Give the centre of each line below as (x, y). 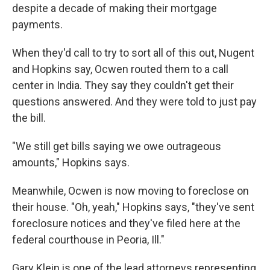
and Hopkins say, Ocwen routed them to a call (120, 69)
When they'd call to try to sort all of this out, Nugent (133, 53)
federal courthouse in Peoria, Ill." (88, 240)
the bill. (29, 118)
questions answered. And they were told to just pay (134, 102)
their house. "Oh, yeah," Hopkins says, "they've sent (133, 207)
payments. (37, 24)
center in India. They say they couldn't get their (123, 85)
